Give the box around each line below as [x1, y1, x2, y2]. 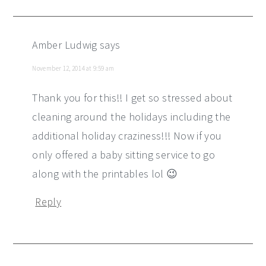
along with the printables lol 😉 [32, 166, 178, 180]
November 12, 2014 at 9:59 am [32, 64, 115, 72]
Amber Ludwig [32, 37, 97, 52]
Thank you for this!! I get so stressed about [32, 90, 233, 104]
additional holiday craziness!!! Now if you [32, 128, 222, 142]
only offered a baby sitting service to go [32, 147, 216, 161]
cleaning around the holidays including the [32, 109, 231, 123]
